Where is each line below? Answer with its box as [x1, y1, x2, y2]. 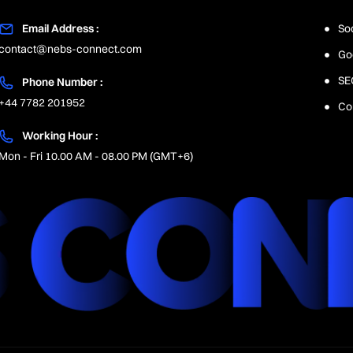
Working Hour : [22, 128, 98, 143]
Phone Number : [22, 75, 103, 89]
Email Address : [22, 21, 99, 35]
